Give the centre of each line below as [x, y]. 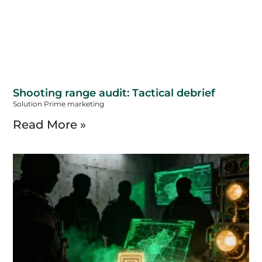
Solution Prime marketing [59, 104]
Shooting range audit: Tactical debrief [114, 93]
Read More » [50, 124]
